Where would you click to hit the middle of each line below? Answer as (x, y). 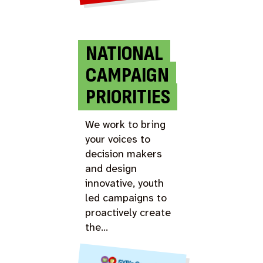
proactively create (128, 212)
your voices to (118, 139)
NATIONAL (124, 53)
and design (111, 168)
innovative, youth (125, 183)
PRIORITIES (128, 97)
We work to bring (126, 124)
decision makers (124, 154)
